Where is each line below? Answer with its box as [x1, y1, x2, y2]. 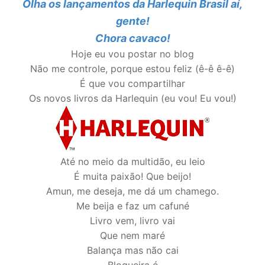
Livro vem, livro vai [90, 214, 175, 227]
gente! [115, 14, 150, 27]
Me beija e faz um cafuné [76, 199, 189, 212]
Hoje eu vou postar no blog [71, 47, 194, 60]
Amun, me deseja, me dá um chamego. [46, 185, 219, 197]
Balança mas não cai [86, 244, 179, 256]
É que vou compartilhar [80, 77, 185, 89]
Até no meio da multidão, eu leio [60, 155, 205, 167]
